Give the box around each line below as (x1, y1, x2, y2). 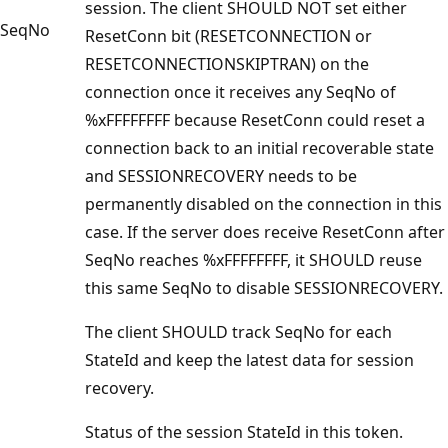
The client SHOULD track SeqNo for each (85, 320, 392, 343)
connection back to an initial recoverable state (85, 136, 434, 159)
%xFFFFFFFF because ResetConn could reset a (85, 108, 425, 131)
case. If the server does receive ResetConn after (85, 220, 445, 243)
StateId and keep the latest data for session (85, 348, 414, 371)
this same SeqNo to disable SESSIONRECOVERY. (85, 276, 443, 299)
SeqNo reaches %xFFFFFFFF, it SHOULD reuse (85, 248, 422, 271)
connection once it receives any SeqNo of (85, 80, 396, 103)
